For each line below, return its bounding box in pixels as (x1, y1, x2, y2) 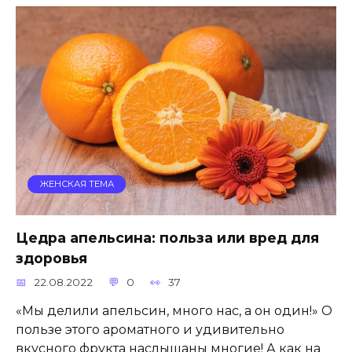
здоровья (16, 249, 87, 266)
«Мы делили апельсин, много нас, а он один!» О (16, 302, 332, 318)
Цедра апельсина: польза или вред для (16, 229, 319, 246)
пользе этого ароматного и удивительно (16, 321, 284, 337)
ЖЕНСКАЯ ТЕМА (39, 178, 114, 190)
